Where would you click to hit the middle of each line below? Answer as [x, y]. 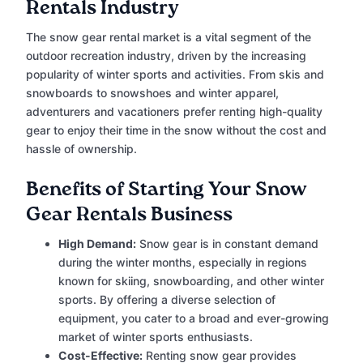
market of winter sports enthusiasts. [156, 337]
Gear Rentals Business [129, 215]
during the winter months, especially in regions [183, 263]
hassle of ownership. [81, 149]
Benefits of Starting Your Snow [167, 190]
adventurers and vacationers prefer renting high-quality [174, 112]
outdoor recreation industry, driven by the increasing [166, 56]
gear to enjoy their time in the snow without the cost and [176, 130]
